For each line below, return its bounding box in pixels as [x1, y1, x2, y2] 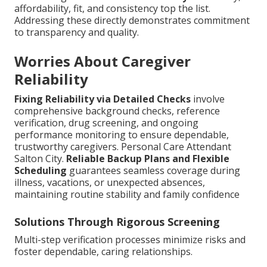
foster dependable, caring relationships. [14, 245, 193, 259]
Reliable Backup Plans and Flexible [66, 152, 229, 166]
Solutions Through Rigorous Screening [14, 215, 220, 229]
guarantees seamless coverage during [67, 164, 240, 178]
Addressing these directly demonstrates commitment [14, 14, 250, 27]
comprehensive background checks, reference [14, 104, 220, 118]
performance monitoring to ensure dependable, [14, 128, 229, 142]
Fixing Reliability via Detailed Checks [14, 92, 191, 106]
